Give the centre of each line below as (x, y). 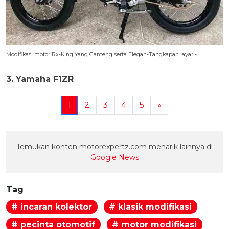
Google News (114, 157)
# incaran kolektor (52, 207)
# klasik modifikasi (151, 207)
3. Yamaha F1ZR (40, 79)
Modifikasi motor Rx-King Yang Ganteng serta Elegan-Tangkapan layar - (101, 54)
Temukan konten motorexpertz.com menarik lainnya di (114, 147)
